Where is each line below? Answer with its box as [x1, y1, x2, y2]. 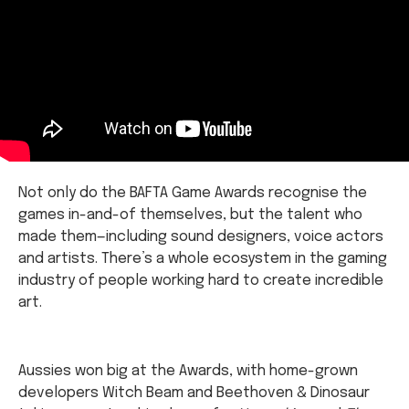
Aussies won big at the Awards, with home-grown [18, 317, 358, 333]
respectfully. [113, 383, 206, 399]
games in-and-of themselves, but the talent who [18, 207, 362, 224]
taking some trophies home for [18, 361, 237, 377]
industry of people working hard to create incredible [18, 273, 383, 289]
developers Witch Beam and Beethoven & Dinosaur [18, 339, 370, 355]
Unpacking [237, 361, 312, 377]
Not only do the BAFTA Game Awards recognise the [18, 185, 367, 202]
